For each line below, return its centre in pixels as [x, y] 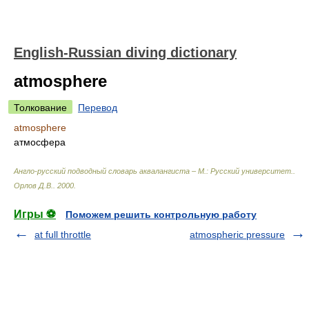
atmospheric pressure [237, 235]
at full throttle [63, 235]
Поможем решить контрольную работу [161, 215]
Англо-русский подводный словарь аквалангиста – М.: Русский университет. [153, 171]
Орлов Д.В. [33, 186]
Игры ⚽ [35, 214]
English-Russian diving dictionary [125, 52]
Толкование [40, 108]
